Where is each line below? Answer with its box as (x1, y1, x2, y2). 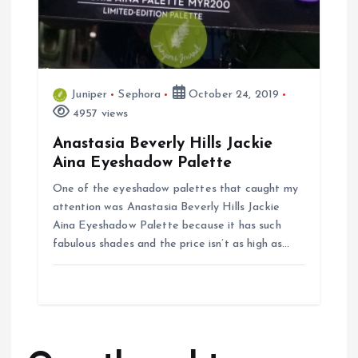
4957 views (69, 107, 129, 120)
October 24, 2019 (185, 88, 280, 101)
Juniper (71, 88, 108, 101)
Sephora (118, 88, 161, 101)
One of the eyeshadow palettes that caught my (52, 182, 298, 195)
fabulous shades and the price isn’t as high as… (52, 237, 290, 250)
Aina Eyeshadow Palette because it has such (52, 219, 281, 232)
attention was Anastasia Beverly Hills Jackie (52, 201, 280, 213)
